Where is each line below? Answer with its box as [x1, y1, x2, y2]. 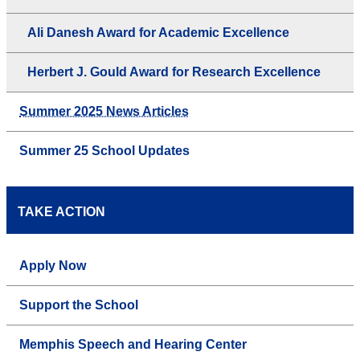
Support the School [19, 298, 138, 313]
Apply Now [19, 259, 86, 273]
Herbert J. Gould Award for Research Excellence [27, 65, 321, 80]
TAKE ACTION [18, 205, 105, 219]
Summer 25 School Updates [19, 144, 190, 158]
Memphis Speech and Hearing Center [19, 337, 247, 352]
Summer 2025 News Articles [19, 104, 189, 119]
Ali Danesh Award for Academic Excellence [27, 26, 289, 40]
